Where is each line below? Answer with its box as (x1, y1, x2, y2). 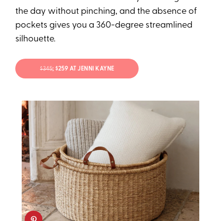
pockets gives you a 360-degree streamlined (15, 20, 193, 30)
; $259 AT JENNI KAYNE (52, 66, 114, 73)
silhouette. (15, 34, 56, 44)
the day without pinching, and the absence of (15, 6, 197, 16)
